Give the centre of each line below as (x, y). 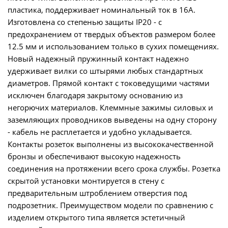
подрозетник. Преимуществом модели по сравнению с (110, 205)
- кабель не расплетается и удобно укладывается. (100, 132)
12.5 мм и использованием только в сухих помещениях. (113, 46)
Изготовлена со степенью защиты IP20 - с (85, 22)
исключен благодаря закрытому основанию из (95, 95)
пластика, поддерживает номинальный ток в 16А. (102, 10)
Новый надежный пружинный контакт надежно (98, 59)
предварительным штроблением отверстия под (97, 193)
